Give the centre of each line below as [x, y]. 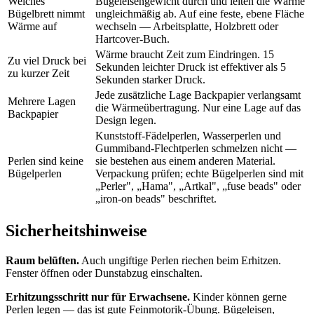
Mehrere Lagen [42, 101]
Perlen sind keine [46, 161]
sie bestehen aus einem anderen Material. [185, 161]
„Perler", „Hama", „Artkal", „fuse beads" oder [198, 186]
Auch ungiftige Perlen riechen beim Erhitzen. [180, 260]
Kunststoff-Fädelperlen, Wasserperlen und [188, 135]
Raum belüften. [42, 260]
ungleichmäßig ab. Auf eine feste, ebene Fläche [200, 13]
